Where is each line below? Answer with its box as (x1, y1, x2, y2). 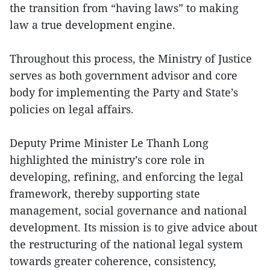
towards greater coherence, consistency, (10, 254, 216, 269)
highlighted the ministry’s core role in (10, 152, 205, 168)
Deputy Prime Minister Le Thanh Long (10, 136, 209, 151)
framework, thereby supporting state (10, 186, 200, 201)
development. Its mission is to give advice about (10, 220, 257, 235)
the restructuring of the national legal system (10, 237, 243, 252)
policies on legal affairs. (10, 102, 134, 117)
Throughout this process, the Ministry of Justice (10, 51, 252, 66)
